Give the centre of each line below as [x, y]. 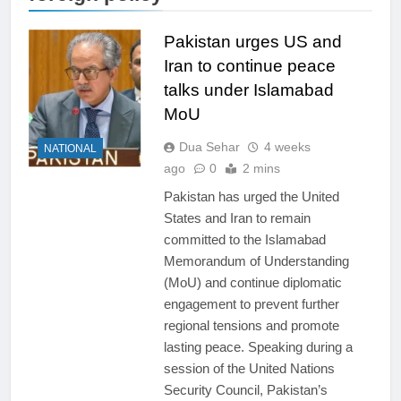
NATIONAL [70, 148]
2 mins [261, 168]
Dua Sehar [209, 147]
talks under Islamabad [248, 90]
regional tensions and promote [251, 325]
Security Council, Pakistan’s [245, 390]
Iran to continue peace [249, 66]
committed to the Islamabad [244, 239]
